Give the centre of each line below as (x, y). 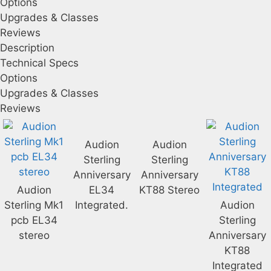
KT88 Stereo (169, 190)
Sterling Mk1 (34, 205)
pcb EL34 (34, 220)
